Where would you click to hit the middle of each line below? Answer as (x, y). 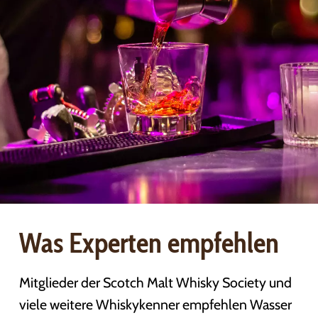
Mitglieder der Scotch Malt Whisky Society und (155, 283)
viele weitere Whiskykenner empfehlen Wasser (155, 305)
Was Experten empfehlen (149, 243)
